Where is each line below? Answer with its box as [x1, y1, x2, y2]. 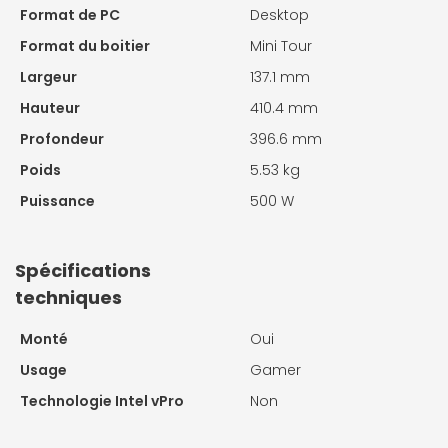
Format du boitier [20, 36, 150, 57]
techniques [15, 285, 122, 311]
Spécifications [15, 258, 151, 284]
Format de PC [20, 5, 120, 26]
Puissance [20, 191, 95, 212]
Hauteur [20, 98, 80, 119]
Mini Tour [250, 36, 312, 57]
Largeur [20, 67, 77, 88]
